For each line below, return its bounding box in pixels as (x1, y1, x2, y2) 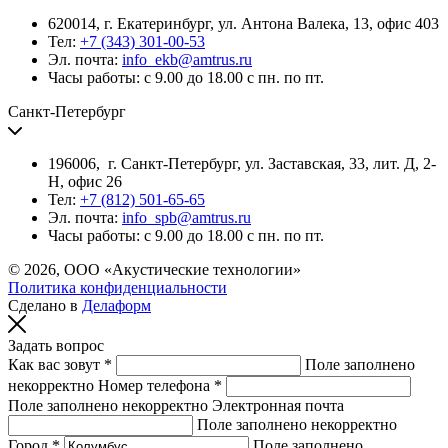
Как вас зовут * (8, 356, 112, 373)
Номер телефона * (98, 377, 222, 394)
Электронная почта (212, 397, 344, 414)
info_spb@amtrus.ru (122, 209, 251, 226)
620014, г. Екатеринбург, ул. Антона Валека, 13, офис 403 (48, 15, 439, 32)
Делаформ (82, 297, 151, 314)
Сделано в (8, 297, 82, 314)
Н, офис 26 (48, 173, 122, 190)
